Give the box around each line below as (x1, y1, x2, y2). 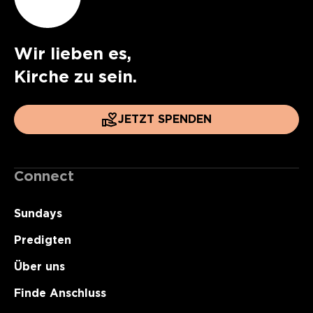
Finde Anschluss (14, 286, 106, 300)
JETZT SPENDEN (118, 112, 212, 126)
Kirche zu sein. (14, 66, 137, 87)
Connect (14, 168, 74, 184)
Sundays (14, 207, 62, 220)
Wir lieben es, (14, 43, 131, 64)
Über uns (14, 260, 65, 273)
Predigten (14, 233, 71, 247)
